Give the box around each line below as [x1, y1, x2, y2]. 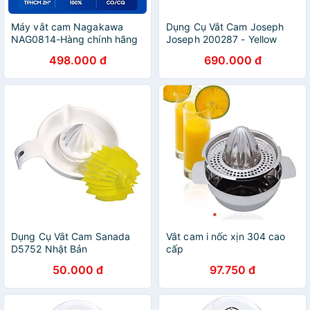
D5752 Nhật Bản [11, 243, 88, 255]
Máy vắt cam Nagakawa [11, 21, 123, 33]
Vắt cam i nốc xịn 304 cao [166, 230, 286, 242]
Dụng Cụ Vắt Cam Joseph [166, 21, 284, 33]
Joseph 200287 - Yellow [166, 33, 277, 45]
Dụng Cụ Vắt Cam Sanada [11, 230, 131, 242]
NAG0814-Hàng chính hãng [11, 33, 138, 45]
